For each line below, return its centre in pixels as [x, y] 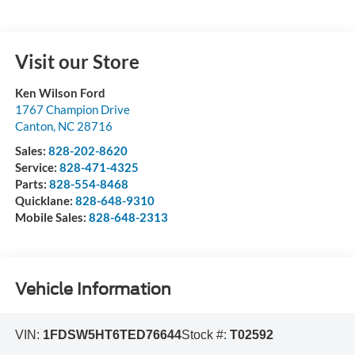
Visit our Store [77, 61]
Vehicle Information [93, 290]
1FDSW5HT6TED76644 [112, 334]
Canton [34, 126]
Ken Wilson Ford [60, 92]
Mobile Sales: [52, 217]
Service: [37, 167]
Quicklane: [45, 200]
